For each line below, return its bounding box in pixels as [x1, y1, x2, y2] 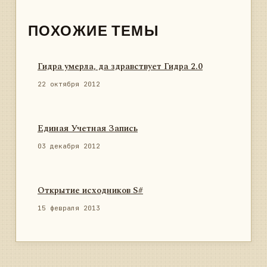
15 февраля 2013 [38, 203, 100, 212]
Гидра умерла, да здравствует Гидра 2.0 [38, 60, 203, 73]
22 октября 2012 [38, 79, 100, 88]
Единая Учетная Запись [38, 122, 138, 135]
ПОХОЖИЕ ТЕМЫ [28, 18, 160, 38]
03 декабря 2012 [38, 141, 100, 150]
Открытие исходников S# [38, 184, 143, 197]
